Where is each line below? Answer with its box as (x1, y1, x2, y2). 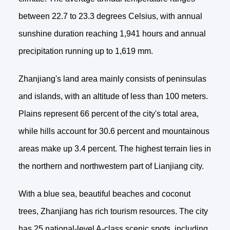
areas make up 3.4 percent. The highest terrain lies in (18, 144, 211, 153)
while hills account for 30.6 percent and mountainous (18, 126, 209, 136)
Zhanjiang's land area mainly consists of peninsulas (18, 74, 206, 83)
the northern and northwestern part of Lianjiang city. (18, 161, 204, 170)
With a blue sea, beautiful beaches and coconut (18, 189, 190, 198)
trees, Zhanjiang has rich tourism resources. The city (18, 206, 208, 216)
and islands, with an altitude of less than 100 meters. (18, 91, 208, 101)
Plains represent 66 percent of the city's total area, (18, 109, 199, 118)
